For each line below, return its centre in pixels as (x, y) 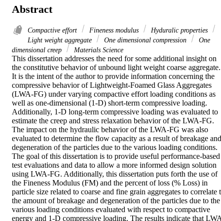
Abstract (32, 9)
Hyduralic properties (179, 30)
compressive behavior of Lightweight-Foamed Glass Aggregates (112, 85)
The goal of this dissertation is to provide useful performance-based (116, 156)
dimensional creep (38, 50)
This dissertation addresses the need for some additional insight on (114, 59)
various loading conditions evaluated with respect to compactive (111, 210)
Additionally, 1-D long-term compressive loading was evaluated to (115, 112)
